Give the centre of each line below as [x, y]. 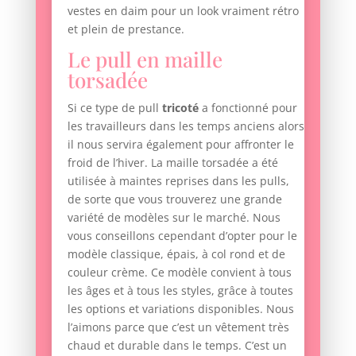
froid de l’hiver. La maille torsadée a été [172, 163]
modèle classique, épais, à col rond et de [176, 254]
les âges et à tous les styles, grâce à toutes [180, 291]
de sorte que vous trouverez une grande [174, 199]
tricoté [180, 108]
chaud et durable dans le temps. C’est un [177, 346]
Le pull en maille [145, 60]
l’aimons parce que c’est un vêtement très [178, 327]
